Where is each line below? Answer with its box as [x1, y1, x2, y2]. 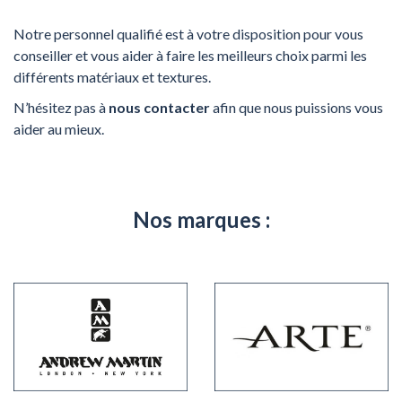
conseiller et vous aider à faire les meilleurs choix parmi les [13, 46, 367, 64]
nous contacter [109, 98, 210, 116]
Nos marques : [132, 205, 270, 232]
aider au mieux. [13, 119, 104, 137]
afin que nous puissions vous [213, 98, 383, 116]
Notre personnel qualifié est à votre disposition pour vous [13, 24, 363, 42]
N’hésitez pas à [13, 98, 109, 116]
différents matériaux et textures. [13, 67, 211, 85]
